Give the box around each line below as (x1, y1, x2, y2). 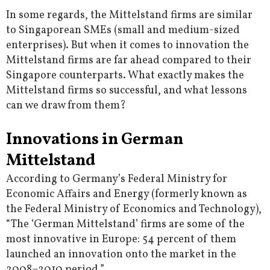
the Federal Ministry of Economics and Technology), (6, 202, 262, 218)
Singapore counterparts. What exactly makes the (6, 68, 244, 84)
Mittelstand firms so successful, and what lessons (6, 83, 247, 99)
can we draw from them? (6, 98, 126, 114)
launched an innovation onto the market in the (6, 247, 236, 263)
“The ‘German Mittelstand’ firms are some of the (6, 217, 245, 233)
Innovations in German (6, 128, 183, 152)
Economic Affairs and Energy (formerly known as (6, 187, 247, 202)
